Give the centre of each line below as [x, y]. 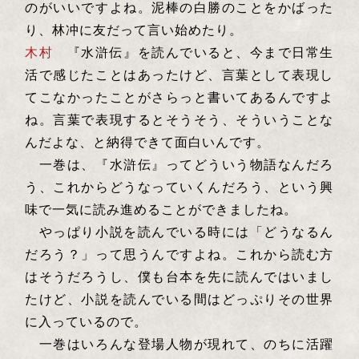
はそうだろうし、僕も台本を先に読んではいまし [179, 276]
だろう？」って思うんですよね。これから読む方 [179, 254]
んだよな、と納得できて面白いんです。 [150, 142]
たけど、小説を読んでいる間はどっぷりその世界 [179, 299]
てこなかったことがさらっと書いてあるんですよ [179, 97]
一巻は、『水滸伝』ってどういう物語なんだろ [179, 164]
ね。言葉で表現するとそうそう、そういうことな [179, 119]
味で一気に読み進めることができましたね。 [163, 209]
